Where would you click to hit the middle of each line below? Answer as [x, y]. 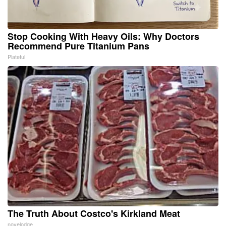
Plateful [16, 56]
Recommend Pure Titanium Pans [78, 46]
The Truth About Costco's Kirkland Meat [94, 213]
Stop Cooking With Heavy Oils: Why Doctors [103, 36]
